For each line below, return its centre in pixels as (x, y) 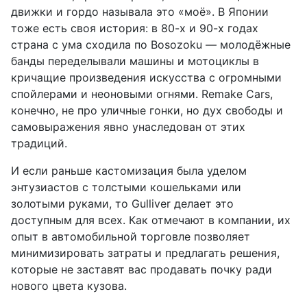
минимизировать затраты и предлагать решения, (145, 253)
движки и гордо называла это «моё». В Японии (140, 11)
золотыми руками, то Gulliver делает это (122, 203)
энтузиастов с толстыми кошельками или (126, 187)
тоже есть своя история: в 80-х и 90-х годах (135, 28)
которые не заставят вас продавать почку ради (142, 269)
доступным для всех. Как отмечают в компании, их (151, 220)
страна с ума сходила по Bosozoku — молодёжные (151, 44)
